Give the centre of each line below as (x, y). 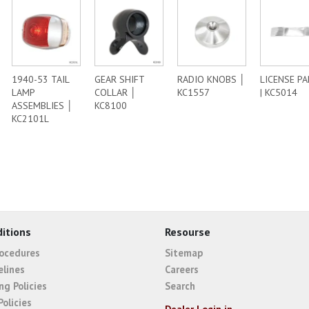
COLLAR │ (116, 92)
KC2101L (30, 119)
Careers (182, 269)
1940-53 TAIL (40, 79)
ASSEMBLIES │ (42, 106)
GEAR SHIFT (119, 79)
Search (180, 286)
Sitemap (184, 252)
